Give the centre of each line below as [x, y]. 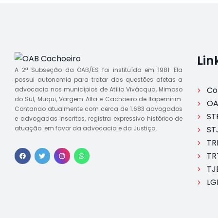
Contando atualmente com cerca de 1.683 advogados [99, 109]
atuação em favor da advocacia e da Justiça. [86, 128]
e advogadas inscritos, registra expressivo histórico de [99, 118]
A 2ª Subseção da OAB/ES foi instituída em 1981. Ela [99, 70]
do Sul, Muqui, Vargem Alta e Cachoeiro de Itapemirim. [99, 99]
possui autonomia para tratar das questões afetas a [99, 80]
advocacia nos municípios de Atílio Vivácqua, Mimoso [99, 89]
